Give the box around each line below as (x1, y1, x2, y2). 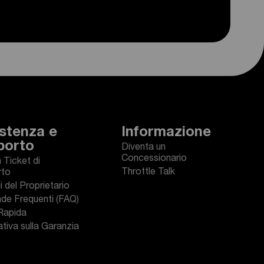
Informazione (121, 126, 211, 140)
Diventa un (121, 143, 166, 153)
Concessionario (121, 154, 187, 164)
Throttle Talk (121, 168, 175, 177)
